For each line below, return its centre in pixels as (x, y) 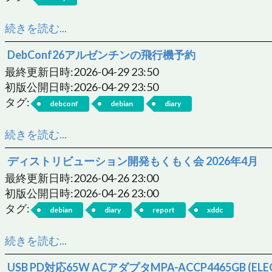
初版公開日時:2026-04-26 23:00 (82, 193)
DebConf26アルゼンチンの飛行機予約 (101, 54)
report (164, 209)
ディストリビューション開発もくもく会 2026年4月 (133, 161)
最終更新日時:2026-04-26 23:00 (82, 178)
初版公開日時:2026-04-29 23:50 (82, 87)
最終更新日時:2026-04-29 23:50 (82, 71)
